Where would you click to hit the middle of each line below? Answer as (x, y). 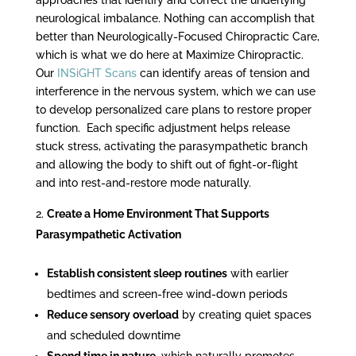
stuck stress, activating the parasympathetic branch (171, 146)
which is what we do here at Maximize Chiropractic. (169, 54)
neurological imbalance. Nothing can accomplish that (175, 18)
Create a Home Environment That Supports (158, 213)
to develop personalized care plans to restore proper (173, 109)
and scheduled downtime (113, 335)
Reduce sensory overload (112, 314)
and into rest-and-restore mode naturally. (143, 182)
